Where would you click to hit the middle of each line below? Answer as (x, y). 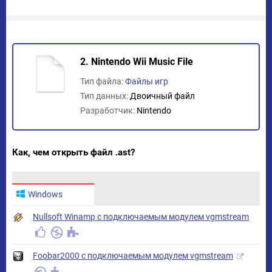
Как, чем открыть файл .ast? (73, 152)
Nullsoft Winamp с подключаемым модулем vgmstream (141, 217)
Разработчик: (108, 110)
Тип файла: (103, 81)
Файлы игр (147, 81)
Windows (45, 194)
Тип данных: (105, 96)
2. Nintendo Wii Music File (137, 62)
